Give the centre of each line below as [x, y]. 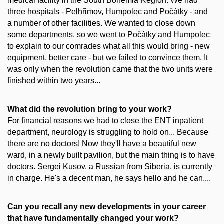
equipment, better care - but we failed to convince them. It [108, 58]
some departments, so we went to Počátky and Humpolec [109, 35]
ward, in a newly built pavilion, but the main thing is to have [111, 155]
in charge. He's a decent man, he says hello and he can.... [109, 178]
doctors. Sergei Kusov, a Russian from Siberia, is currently [110, 167]
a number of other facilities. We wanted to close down [101, 23]
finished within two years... [54, 81]
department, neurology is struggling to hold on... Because [108, 132]
